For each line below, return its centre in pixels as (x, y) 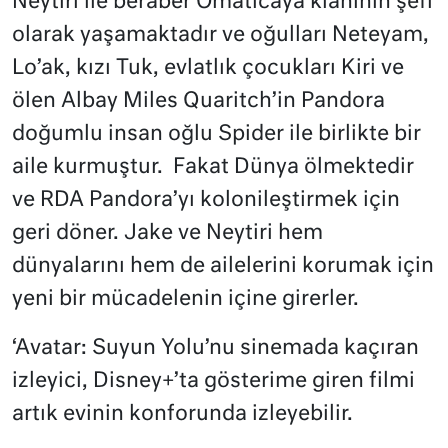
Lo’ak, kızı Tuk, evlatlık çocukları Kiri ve (208, 68)
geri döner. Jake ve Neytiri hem (167, 233)
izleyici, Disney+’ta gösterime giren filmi (213, 381)
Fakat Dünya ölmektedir (293, 167)
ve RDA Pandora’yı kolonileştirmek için (206, 200)
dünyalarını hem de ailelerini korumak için (223, 266)
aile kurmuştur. (87, 167)
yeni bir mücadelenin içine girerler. (185, 299)
